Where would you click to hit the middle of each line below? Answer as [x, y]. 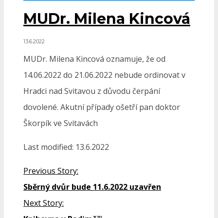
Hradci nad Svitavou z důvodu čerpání [92, 91]
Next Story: [44, 203]
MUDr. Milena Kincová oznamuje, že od [94, 59]
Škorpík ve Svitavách [61, 123]
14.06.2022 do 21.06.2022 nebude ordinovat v [104, 75]
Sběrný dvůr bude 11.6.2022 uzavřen [92, 187]
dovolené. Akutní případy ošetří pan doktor [102, 107]
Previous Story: [51, 171]
